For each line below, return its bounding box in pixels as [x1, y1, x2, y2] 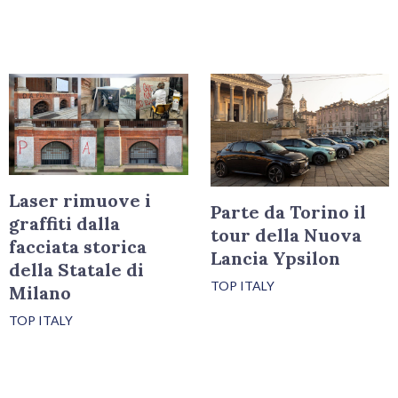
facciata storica [9, 235, 147, 258]
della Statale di [9, 258, 145, 281]
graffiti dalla [9, 211, 121, 235]
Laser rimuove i [9, 188, 152, 211]
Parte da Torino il [210, 200, 366, 223]
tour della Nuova [210, 223, 362, 246]
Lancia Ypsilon [210, 246, 340, 269]
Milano [9, 281, 72, 304]
